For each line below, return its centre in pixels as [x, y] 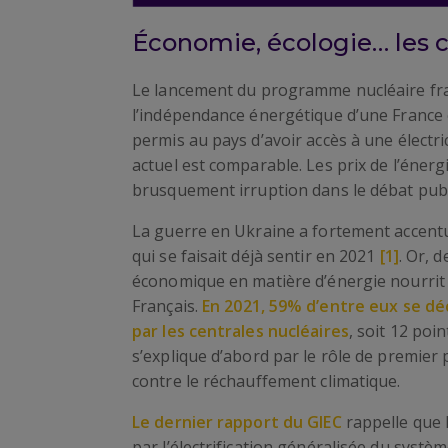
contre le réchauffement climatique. [266, 381]
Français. [167, 306]
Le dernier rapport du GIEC [237, 422]
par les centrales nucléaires [240, 331]
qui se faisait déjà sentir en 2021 [256, 256]
